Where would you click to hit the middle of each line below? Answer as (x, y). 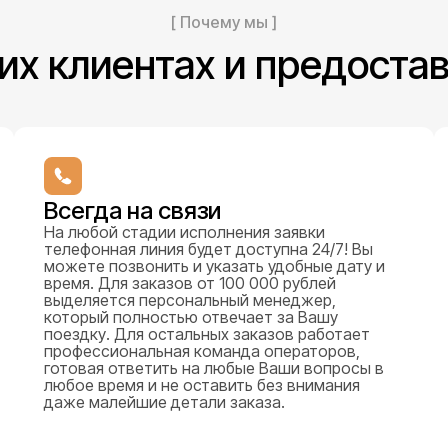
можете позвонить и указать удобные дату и (214, 265)
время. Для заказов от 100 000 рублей (189, 282)
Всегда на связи (132, 210)
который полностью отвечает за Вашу (190, 316)
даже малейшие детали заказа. (164, 401)
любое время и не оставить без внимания (201, 384)
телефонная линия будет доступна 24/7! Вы (208, 248)
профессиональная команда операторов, (201, 350)
